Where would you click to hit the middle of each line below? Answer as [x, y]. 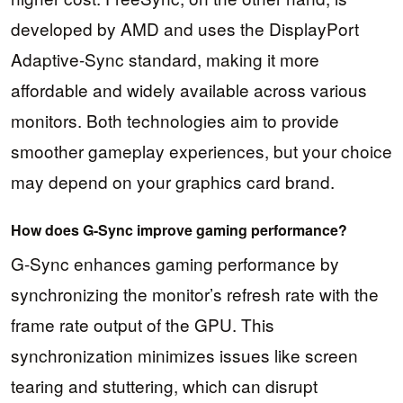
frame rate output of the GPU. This [143, 325]
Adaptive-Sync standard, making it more [165, 59]
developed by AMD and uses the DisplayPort [185, 29]
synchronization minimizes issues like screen [184, 355]
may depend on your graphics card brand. [173, 182]
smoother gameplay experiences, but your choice [201, 151]
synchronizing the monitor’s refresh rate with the [195, 294]
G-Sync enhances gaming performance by [175, 264]
